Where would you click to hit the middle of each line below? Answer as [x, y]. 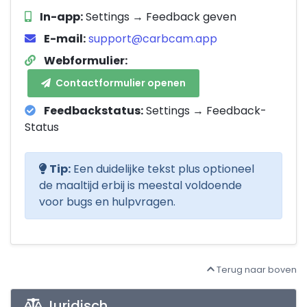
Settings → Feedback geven [160, 17]
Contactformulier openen [120, 83]
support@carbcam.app [153, 39]
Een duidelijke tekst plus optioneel [162, 169]
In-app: [61, 17]
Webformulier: [86, 61]
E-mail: [65, 39]
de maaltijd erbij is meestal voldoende [140, 185]
